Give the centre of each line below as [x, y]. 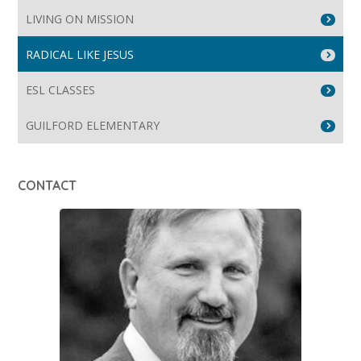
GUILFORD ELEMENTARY [93, 126]
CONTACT [48, 186]
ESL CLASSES [61, 90]
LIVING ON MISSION [80, 19]
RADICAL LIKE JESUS [80, 55]
